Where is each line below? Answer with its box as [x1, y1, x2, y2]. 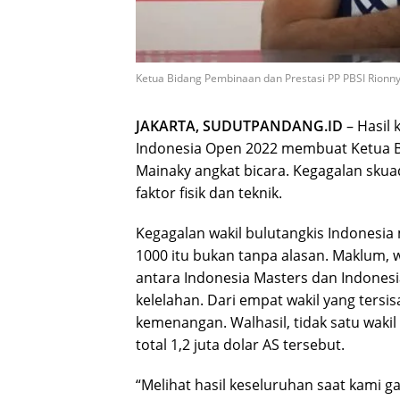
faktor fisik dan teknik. [136, 183, 282, 204]
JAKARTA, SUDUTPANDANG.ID [136, 116, 343, 137]
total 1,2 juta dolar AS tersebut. [136, 335, 345, 355]
